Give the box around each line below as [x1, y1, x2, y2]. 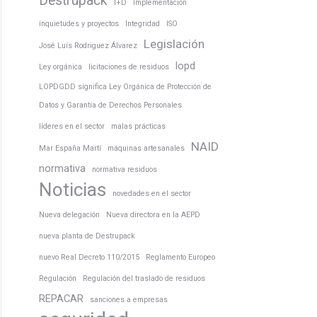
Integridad [125, 19, 160, 28]
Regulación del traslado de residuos [83, 274, 205, 283]
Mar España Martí [39, 144, 101, 153]
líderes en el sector [39, 122, 105, 131]
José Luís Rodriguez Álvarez [39, 41, 137, 50]
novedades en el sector [113, 189, 191, 198]
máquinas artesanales [108, 144, 185, 153]
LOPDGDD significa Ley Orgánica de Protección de [39, 82, 212, 91]
